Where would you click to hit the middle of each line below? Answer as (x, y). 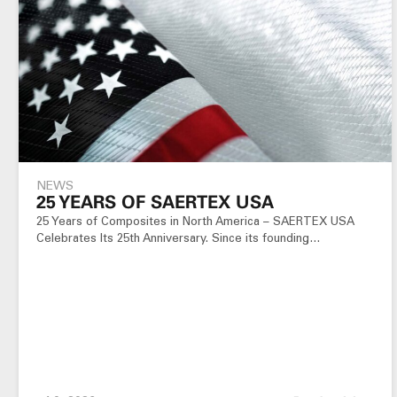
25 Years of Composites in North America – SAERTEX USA (195, 221)
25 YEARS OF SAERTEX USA (155, 202)
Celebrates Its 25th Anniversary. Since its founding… (179, 237)
